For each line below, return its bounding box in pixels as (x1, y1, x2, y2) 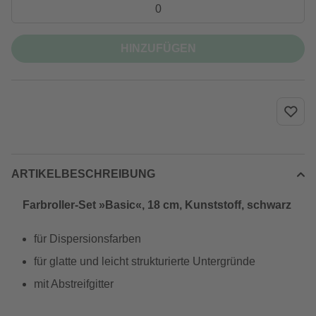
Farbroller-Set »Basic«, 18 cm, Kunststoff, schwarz (23, 199, 291, 211)
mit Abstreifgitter (34, 278, 114, 290)
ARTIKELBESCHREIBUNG (11, 168, 155, 180)
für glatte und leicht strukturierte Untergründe (34, 255, 255, 267)
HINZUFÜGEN (120, 42, 196, 54)
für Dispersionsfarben (34, 233, 141, 245)
